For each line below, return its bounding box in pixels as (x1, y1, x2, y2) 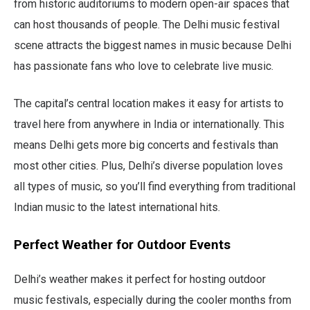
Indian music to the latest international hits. (14, 200, 220, 214)
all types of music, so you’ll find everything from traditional (14, 179, 295, 193)
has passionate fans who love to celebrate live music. (14, 59, 273, 73)
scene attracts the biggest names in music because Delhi (14, 38, 291, 52)
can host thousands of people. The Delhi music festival (14, 17, 280, 31)
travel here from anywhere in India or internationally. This (14, 117, 284, 131)
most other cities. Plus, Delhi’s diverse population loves (14, 158, 283, 172)
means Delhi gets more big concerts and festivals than (14, 138, 278, 152)
